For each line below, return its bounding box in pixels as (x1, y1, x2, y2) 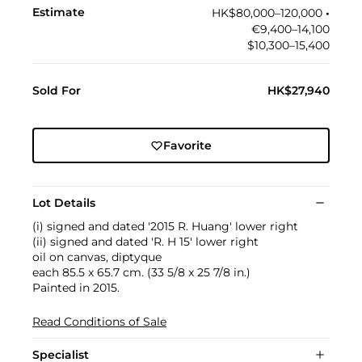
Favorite (162, 138, 212, 154)
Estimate (32, 5, 85, 20)
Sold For (32, 83, 81, 99)
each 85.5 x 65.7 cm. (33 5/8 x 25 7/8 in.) (32, 265, 250, 280)
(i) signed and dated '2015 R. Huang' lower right (32, 219, 298, 234)
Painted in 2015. (32, 280, 120, 296)
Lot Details (32, 196, 95, 211)
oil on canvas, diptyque (32, 250, 162, 265)
